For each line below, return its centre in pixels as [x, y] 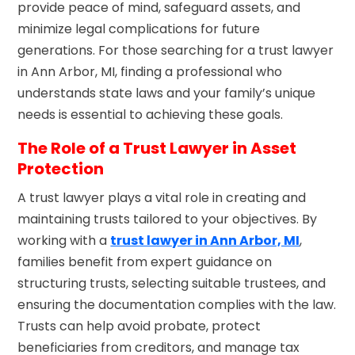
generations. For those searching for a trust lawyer [176, 50]
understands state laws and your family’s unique [167, 93]
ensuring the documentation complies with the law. [177, 304]
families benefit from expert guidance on [145, 261]
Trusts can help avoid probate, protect [139, 326]
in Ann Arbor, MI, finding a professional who [150, 71]
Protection [61, 168]
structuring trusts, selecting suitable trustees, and [172, 283]
